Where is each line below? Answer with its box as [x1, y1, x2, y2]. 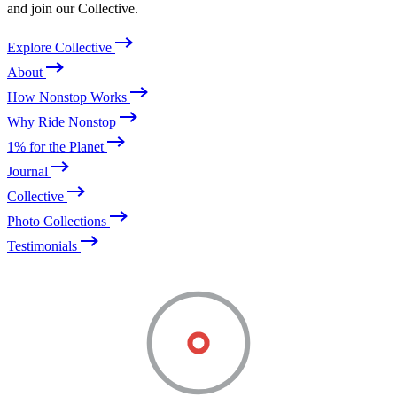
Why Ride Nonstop [7, 114, 120, 130]
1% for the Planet [7, 139, 107, 155]
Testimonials [7, 238, 81, 254]
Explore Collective [7, 40, 115, 56]
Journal [7, 164, 51, 180]
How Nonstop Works [7, 90, 130, 105]
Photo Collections [7, 214, 110, 230]
